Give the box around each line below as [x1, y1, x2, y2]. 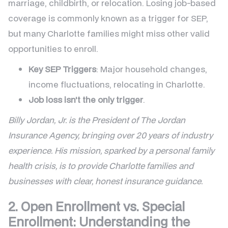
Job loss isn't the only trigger [28, 94, 143, 106]
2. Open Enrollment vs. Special [8, 198, 185, 215]
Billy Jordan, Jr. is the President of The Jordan [8, 114, 185, 126]
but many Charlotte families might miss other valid [8, 27, 210, 40]
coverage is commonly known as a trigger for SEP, [8, 12, 208, 24]
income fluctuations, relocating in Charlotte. [28, 78, 205, 91]
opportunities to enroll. [8, 43, 98, 55]
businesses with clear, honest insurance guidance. [8, 175, 203, 187]
